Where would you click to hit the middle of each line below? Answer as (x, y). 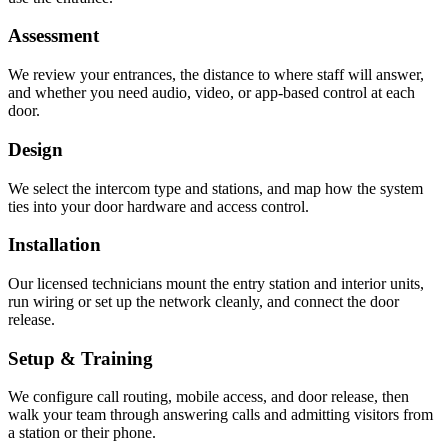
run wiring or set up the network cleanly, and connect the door (203, 302)
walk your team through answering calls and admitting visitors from (220, 415)
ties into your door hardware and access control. (158, 206)
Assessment (53, 36)
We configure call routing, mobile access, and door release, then (208, 397)
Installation (54, 245)
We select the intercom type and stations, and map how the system (215, 188)
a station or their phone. (82, 433)
